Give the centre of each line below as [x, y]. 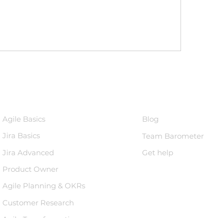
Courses [28, 91]
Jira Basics [21, 136]
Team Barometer [173, 136]
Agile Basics [24, 119]
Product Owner [30, 169]
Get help [158, 153]
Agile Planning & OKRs [44, 186]
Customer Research [38, 203]
